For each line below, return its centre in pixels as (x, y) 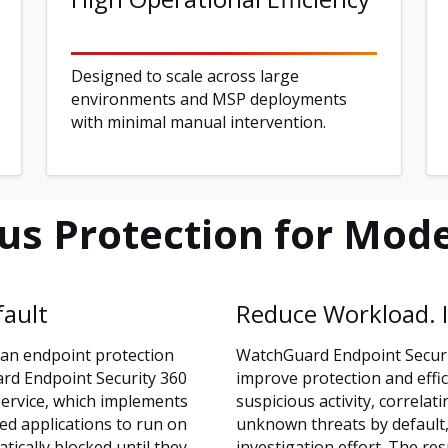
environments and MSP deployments (209, 99)
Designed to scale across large (185, 76)
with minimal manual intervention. (198, 122)
